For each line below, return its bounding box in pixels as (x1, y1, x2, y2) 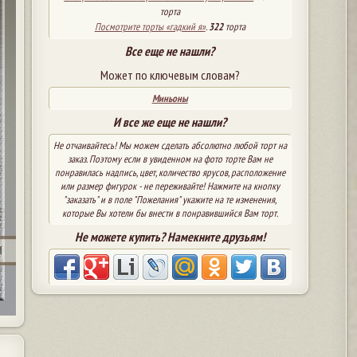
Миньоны (151, 91, 188, 105)
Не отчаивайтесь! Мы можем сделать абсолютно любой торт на (53, 138, 287, 152)
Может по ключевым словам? (100, 66, 240, 83)
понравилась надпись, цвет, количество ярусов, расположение (54, 165, 285, 179)
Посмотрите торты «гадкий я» (94, 19, 206, 33)
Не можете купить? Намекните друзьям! (74, 228, 265, 245)
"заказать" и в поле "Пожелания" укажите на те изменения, (63, 192, 277, 206)
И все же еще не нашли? (113, 113, 227, 130)
